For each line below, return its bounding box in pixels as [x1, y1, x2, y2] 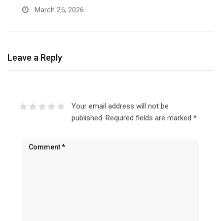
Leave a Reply [7, 52, 62, 63]
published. [71, 113, 104, 123]
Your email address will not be [71, 102, 169, 111]
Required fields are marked [105, 113, 193, 123]
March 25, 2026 [33, 5, 84, 15]
